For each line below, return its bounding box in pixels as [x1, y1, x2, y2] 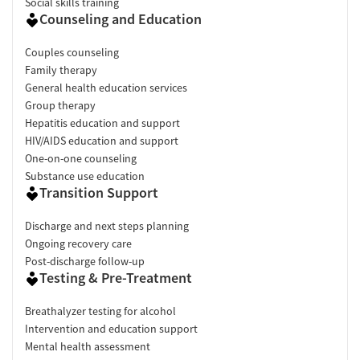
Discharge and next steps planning [25, 219, 189, 234]
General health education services [25, 80, 187, 96]
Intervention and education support [25, 321, 198, 337]
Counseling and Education [39, 10, 202, 29]
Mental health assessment [25, 339, 150, 354]
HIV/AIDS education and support [25, 133, 178, 149]
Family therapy [25, 63, 97, 78]
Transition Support [39, 183, 158, 202]
